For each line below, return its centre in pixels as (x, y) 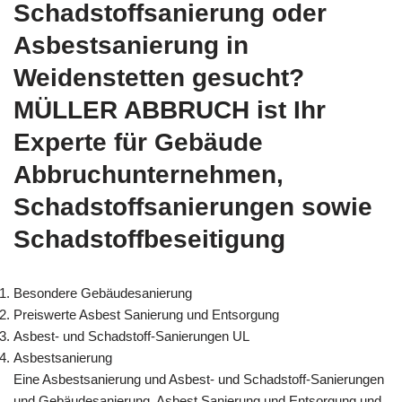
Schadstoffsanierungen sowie (193, 207)
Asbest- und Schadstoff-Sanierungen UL (131, 336)
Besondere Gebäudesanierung (103, 293)
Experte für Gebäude (138, 143)
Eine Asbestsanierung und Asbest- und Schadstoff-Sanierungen (199, 380)
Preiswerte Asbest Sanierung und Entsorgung (146, 315)
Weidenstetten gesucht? (159, 78)
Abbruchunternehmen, (149, 175)
